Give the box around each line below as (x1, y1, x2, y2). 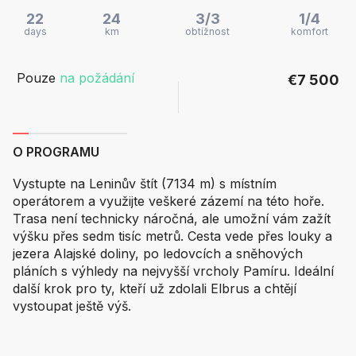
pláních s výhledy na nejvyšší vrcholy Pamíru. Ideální (13, 263, 334, 280)
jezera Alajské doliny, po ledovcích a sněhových (13, 246, 303, 262)
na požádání (60, 70, 134, 87)
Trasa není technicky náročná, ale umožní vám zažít (13, 211, 331, 227)
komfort (290, 25, 328, 38)
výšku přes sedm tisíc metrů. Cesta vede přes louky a (13, 228, 332, 245)
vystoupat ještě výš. (13, 298, 131, 315)
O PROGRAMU (13, 144, 99, 161)
